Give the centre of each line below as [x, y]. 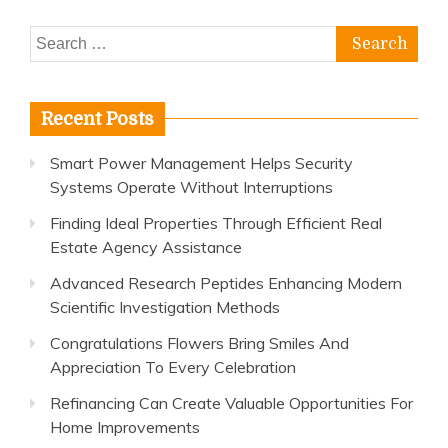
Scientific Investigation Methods [165, 307]
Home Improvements [125, 427]
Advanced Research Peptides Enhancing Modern [226, 283]
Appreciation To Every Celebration [173, 367]
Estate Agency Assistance [146, 247]
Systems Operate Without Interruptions [191, 187]
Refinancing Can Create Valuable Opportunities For [231, 403]
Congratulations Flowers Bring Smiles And [199, 343]
